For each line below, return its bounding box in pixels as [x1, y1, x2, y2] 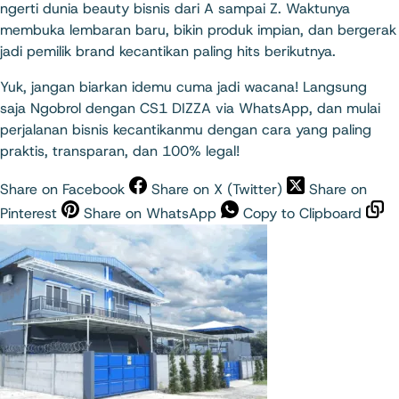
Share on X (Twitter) [151, 180, 282, 199]
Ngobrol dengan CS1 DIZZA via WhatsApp [30, 99, 309, 118]
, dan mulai [309, 99, 380, 118]
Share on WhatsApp [84, 204, 216, 223]
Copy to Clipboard [243, 204, 362, 223]
